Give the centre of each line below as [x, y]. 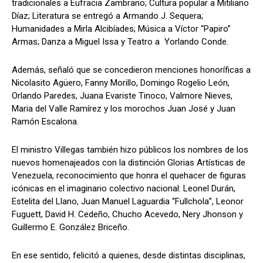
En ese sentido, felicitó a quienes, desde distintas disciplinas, [129, 255]
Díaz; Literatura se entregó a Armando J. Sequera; [107, 16]
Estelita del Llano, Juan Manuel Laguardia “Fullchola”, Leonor [128, 201]
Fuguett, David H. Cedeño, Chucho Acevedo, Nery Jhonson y [127, 214]
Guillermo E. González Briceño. [70, 227]
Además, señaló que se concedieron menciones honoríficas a [131, 70]
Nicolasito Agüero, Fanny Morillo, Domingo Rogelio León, [121, 82]
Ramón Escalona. [45, 121]
